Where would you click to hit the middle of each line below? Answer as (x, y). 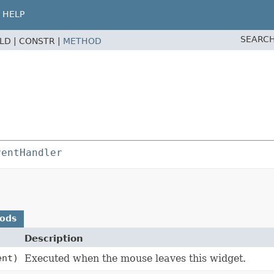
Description (54, 239)
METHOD (82, 41)
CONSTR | (41, 41)
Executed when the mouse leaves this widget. (135, 259)
